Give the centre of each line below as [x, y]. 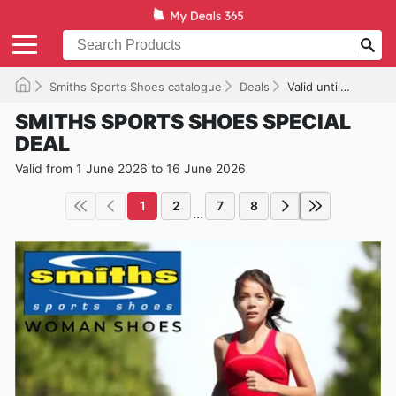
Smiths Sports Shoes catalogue [136, 86]
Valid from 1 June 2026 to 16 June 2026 [130, 168]
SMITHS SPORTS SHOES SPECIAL [183, 122]
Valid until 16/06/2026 [314, 86]
